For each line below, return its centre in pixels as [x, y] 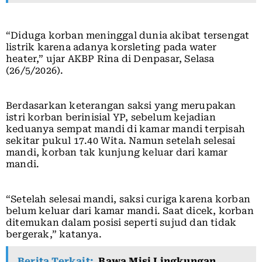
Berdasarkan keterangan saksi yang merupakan [121, 105]
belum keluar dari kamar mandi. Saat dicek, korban [130, 211]
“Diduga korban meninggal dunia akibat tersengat [128, 35]
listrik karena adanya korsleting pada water [111, 47]
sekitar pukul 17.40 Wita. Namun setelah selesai [121, 140]
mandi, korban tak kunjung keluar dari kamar [117, 152]
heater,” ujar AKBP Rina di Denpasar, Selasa [110, 58]
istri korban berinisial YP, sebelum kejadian [111, 117]
